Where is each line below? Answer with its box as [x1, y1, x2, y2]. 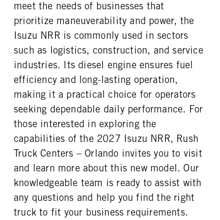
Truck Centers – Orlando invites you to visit [14, 147, 202, 159]
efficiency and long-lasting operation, [14, 74, 178, 85]
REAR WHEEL [24, 25, 60, 34]
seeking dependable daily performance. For [14, 103, 203, 114]
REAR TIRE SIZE [112, 25, 156, 34]
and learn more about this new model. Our [14, 162, 199, 173]
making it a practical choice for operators [14, 88, 196, 100]
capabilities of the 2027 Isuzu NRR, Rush [14, 133, 199, 144]
